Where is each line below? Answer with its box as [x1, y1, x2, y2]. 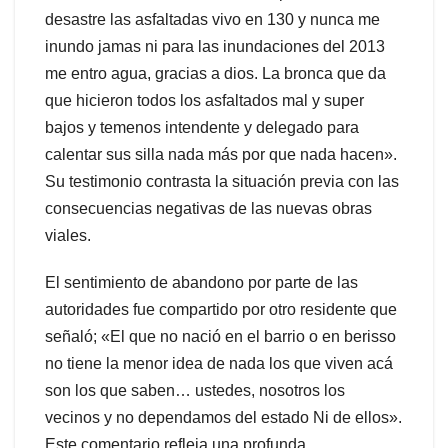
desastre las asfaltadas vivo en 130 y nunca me [45, 11, 380, 29]
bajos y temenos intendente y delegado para [45, 119, 359, 137]
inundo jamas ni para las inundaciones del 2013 [45, 38, 385, 56]
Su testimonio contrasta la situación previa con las [45, 173, 399, 191]
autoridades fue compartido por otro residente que [45, 301, 397, 319]
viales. [45, 227, 91, 245]
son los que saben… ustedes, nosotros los [45, 382, 345, 400]
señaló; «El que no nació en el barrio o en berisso [45, 328, 396, 346]
